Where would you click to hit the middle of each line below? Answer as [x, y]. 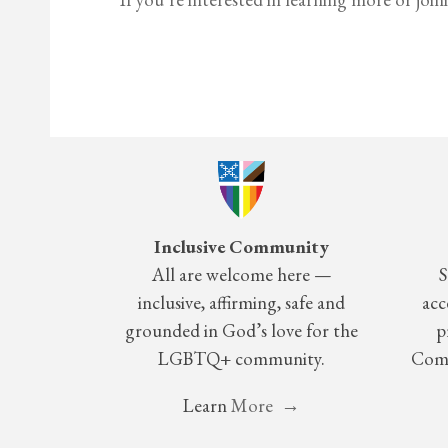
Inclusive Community [241, 247]
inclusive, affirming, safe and [241, 303]
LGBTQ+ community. [241, 359]
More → [263, 406]
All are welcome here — [241, 275]
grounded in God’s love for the [241, 331]
